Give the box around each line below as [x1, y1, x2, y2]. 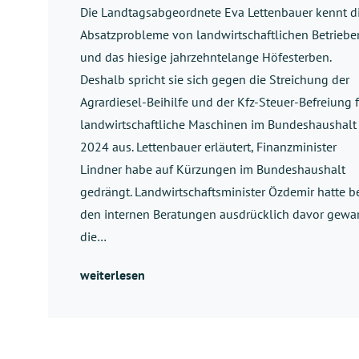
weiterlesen [80, 266, 145, 283]
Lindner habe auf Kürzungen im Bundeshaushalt [80, 160, 345, 177]
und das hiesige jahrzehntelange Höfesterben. [80, 48, 331, 65]
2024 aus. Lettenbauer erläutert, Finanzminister [80, 138, 337, 155]
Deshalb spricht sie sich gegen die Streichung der [80, 71, 349, 87]
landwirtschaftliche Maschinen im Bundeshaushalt [80, 115, 357, 132]
